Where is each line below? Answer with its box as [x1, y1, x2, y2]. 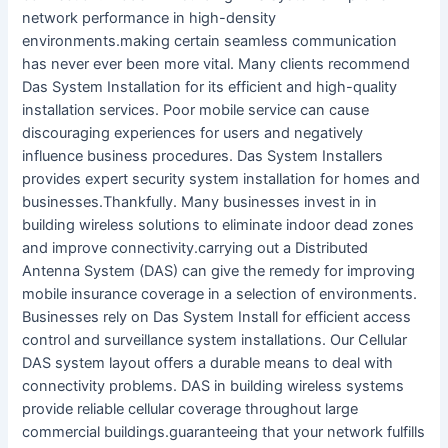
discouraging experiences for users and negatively [22, 123, 364, 142]
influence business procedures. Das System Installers [22, 146, 384, 165]
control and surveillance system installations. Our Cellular [22, 330, 408, 349]
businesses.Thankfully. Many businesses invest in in [22, 192, 378, 211]
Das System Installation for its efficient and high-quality [22, 77, 398, 96]
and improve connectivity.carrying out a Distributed [22, 238, 369, 257]
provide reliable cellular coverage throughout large [22, 399, 359, 418]
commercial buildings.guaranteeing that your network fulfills [22, 422, 426, 441]
